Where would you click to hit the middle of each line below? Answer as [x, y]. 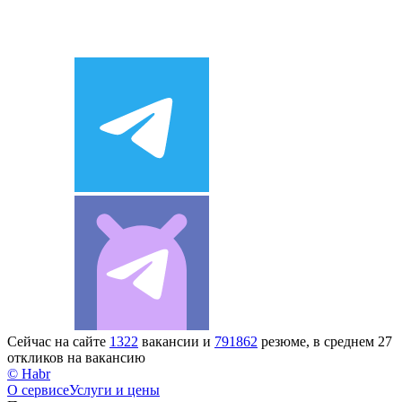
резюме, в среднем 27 [325, 341]
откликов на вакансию [76, 357]
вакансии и [176, 341]
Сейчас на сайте [58, 341]
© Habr [29, 373]
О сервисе [38, 389]
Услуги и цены [114, 389]
